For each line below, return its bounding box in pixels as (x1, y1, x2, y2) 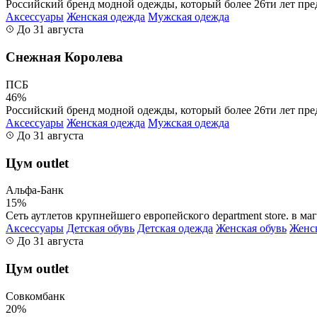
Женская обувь (216, 222, 287, 235)
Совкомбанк (6, 289, 65, 302)
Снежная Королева (6, 50, 123, 65)
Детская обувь (67, 222, 134, 235)
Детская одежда (137, 222, 213, 235)
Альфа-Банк (6, 184, 64, 197)
